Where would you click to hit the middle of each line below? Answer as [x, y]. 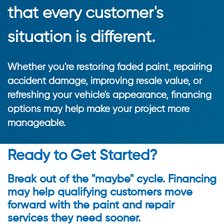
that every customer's [85, 14]
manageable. [36, 123]
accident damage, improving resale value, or [105, 81]
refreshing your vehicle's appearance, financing [109, 95]
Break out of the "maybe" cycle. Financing [112, 179]
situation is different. [81, 38]
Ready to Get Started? [82, 156]
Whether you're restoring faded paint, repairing [110, 67]
